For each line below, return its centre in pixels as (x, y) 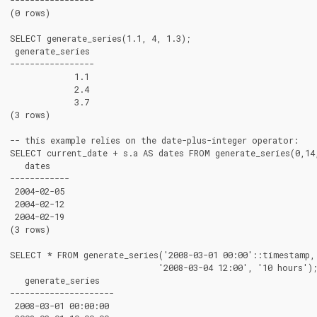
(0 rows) (30, 12)
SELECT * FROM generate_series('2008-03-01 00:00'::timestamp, (162, 254)
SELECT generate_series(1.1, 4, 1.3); (100, 38)
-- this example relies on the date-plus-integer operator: (154, 140)
